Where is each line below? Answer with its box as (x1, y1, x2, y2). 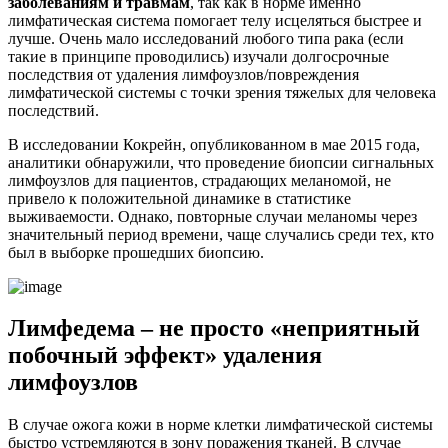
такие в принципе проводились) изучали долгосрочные (8, 47, 389, 65)
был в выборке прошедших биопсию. (8, 243, 264, 261)
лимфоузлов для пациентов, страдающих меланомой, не (8, 171, 391, 189)
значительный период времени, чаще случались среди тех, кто (8, 225, 434, 243)
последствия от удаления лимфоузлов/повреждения (8, 65, 359, 83)
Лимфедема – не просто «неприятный (8, 315, 420, 342)
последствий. (8, 101, 99, 119)
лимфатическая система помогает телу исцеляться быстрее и (8, 11, 422, 29)
